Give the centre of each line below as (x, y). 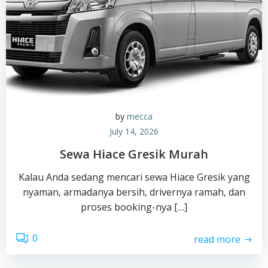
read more (217, 239)
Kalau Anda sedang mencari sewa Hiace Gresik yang (134, 177)
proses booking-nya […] (134, 207)
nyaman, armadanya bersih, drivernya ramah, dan (134, 192)
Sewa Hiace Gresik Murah (134, 154)
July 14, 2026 (134, 131)
